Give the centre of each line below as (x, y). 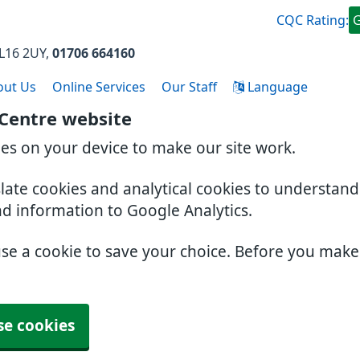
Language (276, 87)
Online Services (99, 87)
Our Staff (189, 87)
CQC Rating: (313, 20)
